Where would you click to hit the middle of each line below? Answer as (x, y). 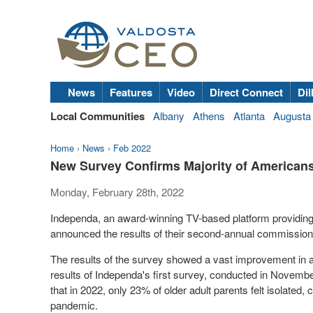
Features (131, 92)
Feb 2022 (132, 148)
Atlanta (249, 116)
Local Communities (97, 116)
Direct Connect (246, 92)
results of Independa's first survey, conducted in (160, 274)
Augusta (292, 116)
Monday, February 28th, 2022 (117, 192)
